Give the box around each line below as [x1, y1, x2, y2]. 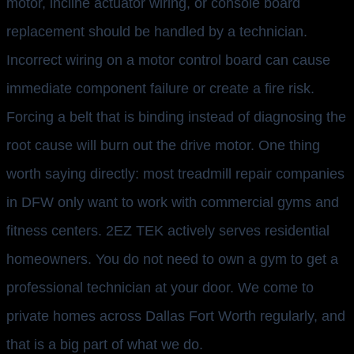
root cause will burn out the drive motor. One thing [6, 137, 320, 154]
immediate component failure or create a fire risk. [6, 81, 314, 97]
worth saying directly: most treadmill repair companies [6, 166, 345, 183]
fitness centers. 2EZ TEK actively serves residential [6, 223, 330, 239]
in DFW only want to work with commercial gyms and [6, 194, 339, 211]
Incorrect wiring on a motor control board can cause [6, 52, 330, 69]
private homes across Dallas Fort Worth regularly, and [6, 308, 345, 325]
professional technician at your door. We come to [6, 280, 314, 296]
